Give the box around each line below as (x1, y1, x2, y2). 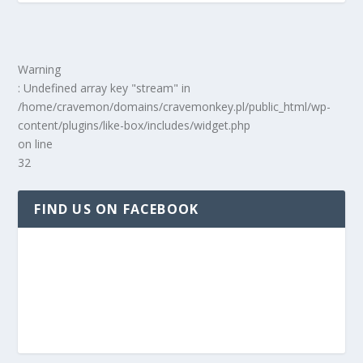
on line (18, 136, 53, 152)
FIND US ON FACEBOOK (34, 200, 199, 218)
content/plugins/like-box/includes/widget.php (18, 117, 251, 133)
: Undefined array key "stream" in (18, 80, 191, 96)
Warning (18, 62, 62, 77)
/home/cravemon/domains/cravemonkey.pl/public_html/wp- (18, 99, 331, 114)
